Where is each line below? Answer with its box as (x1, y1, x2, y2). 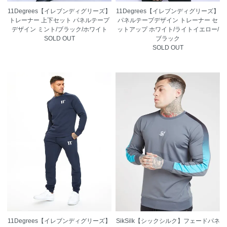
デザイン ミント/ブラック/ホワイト (11, 25, 107, 33)
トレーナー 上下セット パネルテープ (9, 16, 109, 24)
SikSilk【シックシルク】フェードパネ (116, 217, 220, 224)
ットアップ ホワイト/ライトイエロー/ (117, 25, 219, 33)
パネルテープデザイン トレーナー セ (118, 16, 218, 24)
